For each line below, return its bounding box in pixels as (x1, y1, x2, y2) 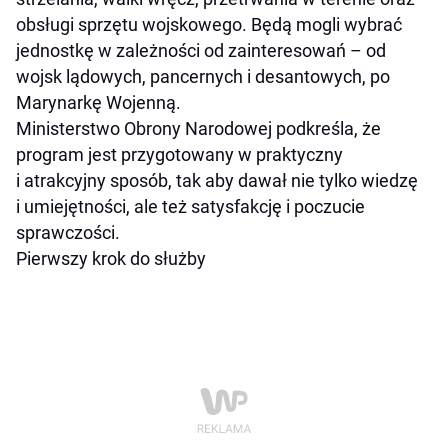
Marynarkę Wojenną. (16, 92, 181, 114)
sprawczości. (16, 222, 120, 244)
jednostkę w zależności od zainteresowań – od (16, 40, 386, 62)
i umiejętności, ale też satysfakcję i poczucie (16, 196, 365, 218)
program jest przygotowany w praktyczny (16, 144, 343, 166)
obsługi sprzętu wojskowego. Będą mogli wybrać (16, 14, 402, 36)
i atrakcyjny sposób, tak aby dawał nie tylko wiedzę (16, 170, 418, 192)
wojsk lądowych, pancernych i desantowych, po (16, 66, 390, 88)
